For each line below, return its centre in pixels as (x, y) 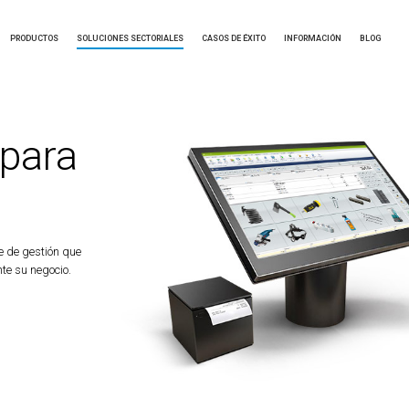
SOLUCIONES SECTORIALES (130, 38)
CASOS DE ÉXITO (233, 38)
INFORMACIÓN (312, 38)
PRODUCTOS (34, 38)
